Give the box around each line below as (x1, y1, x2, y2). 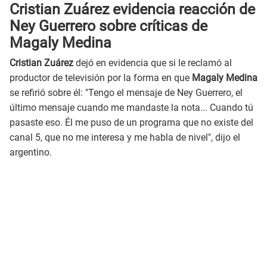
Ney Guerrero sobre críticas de (10, 17, 207, 35)
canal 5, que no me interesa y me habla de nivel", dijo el (10, 132, 240, 144)
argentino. (10, 147, 52, 159)
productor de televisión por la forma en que (10, 72, 190, 84)
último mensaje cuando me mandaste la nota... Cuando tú (10, 102, 253, 114)
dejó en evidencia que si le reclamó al (76, 57, 232, 69)
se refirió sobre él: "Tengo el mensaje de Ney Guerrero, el (10, 87, 243, 99)
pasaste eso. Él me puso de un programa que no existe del (10, 117, 253, 129)
